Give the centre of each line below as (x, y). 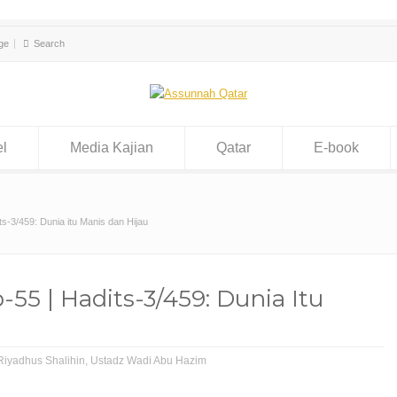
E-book (336, 148)
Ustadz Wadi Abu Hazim (148, 361)
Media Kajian (112, 148)
